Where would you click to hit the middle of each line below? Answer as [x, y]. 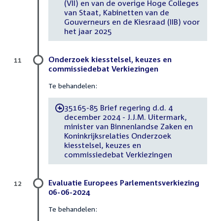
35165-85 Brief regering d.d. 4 [118, 107]
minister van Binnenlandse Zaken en [128, 126]
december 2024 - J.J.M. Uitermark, [125, 117]
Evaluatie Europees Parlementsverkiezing [124, 183]
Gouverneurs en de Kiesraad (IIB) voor [132, 21]
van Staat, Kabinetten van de [116, 12]
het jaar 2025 [88, 31]
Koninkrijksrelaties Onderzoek [117, 135]
